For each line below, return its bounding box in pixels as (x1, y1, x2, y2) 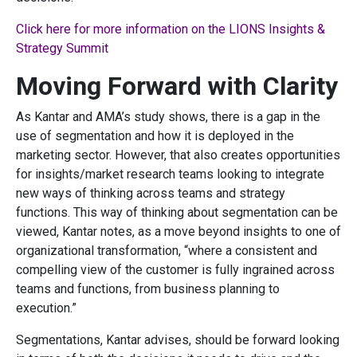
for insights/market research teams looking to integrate (16, 166, 324, 182)
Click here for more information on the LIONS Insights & (16, 21, 325, 37)
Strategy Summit (16, 40, 108, 56)
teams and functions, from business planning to (16, 280, 280, 296)
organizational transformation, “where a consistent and (16, 242, 317, 258)
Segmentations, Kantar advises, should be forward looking (16, 331, 339, 347)
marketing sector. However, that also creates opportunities (16, 147, 340, 163)
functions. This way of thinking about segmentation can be (16, 204, 338, 220)
